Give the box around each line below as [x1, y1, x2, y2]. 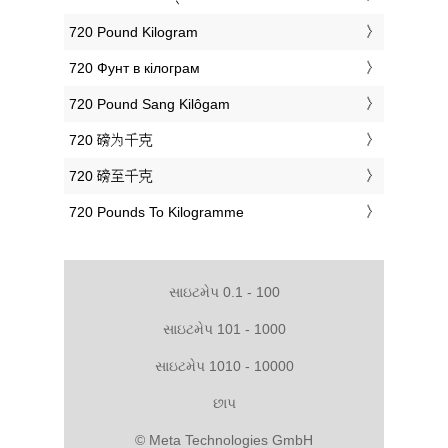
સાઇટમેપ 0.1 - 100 [168, 283, 280, 300]
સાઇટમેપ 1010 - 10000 [154, 357, 294, 374]
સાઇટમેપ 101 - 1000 [162, 320, 286, 337]
